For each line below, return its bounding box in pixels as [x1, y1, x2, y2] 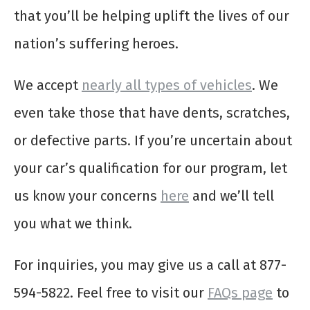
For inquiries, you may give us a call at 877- [14, 257, 286, 274]
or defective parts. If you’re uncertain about [14, 132, 292, 149]
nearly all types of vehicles [82, 77, 252, 94]
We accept [14, 77, 82, 94]
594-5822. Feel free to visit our [14, 284, 208, 302]
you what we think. [14, 215, 132, 232]
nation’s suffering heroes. [14, 35, 179, 53]
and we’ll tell [189, 188, 274, 205]
